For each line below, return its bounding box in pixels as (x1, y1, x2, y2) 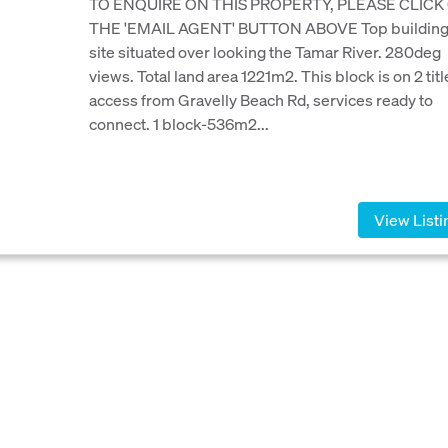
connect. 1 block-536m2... (89, 113, 269, 135)
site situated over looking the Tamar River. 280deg (89, 41, 441, 63)
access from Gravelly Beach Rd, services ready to (89, 89, 433, 111)
